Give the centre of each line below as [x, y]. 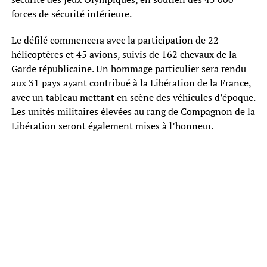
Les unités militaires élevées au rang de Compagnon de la [133, 111]
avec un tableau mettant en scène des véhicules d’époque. [133, 97]
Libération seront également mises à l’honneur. [112, 125]
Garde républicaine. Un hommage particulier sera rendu [128, 68]
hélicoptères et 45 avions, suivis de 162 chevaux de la [124, 54]
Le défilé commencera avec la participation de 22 [115, 40]
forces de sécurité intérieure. [71, 13]
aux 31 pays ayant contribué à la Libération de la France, [131, 83]
